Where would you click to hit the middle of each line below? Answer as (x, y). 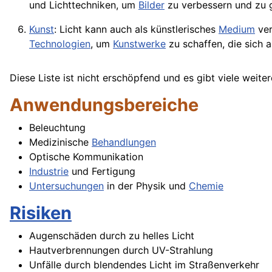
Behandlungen (124, 142)
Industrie (49, 172)
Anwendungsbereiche (104, 105)
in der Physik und (146, 186)
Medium (237, 29)
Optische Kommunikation (86, 157)
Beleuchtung (57, 128)
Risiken (41, 213)
